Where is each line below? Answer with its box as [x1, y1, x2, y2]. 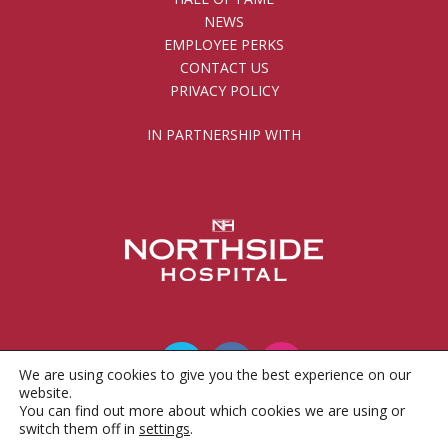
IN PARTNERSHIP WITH [147, 124, 301, 144]
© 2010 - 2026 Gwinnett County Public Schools [42, 415, 364, 436]
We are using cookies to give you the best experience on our [19, 365, 411, 384]
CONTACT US [179, 57, 269, 77]
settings [139, 419, 190, 438]
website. [19, 383, 72, 402]
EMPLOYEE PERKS [164, 34, 284, 54]
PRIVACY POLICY [169, 80, 279, 100]
